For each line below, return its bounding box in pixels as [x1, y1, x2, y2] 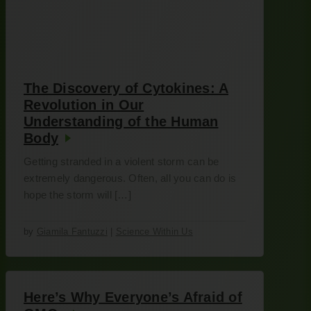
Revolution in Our [24, 97, 144, 112]
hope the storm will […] [24, 189, 131, 201]
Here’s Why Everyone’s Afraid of [24, 289, 242, 305]
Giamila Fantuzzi [36, 226, 108, 237]
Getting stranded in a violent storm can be [24, 155, 219, 167]
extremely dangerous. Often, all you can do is [24, 172, 237, 184]
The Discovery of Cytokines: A [24, 81, 229, 96]
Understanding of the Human [24, 114, 219, 129]
